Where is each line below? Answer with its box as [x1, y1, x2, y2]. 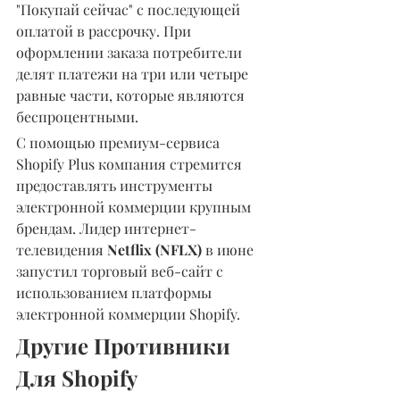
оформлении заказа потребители [16, 42, 246, 62]
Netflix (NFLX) [107, 239, 202, 259]
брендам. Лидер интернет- [16, 218, 196, 237]
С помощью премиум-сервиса [16, 132, 223, 152]
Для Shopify [16, 362, 137, 392]
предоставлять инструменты [16, 175, 216, 195]
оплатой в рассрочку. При [16, 21, 195, 40]
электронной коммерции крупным [16, 196, 254, 216]
